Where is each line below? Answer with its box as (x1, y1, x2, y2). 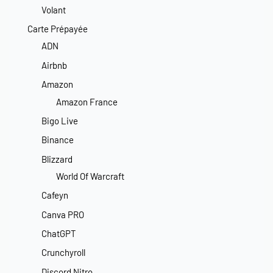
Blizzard (41, 153, 73, 165)
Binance (41, 134, 74, 146)
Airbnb (41, 59, 68, 71)
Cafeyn (41, 190, 69, 201)
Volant (41, 4, 66, 15)
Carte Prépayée (27, 23, 88, 34)
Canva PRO (41, 208, 85, 220)
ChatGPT (41, 227, 77, 239)
